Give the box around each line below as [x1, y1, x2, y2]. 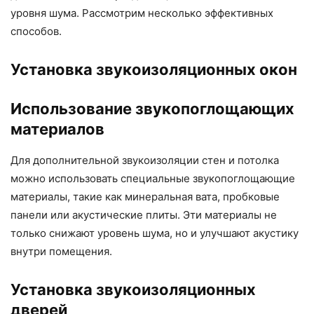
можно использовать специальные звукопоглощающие [11, 172, 295, 186]
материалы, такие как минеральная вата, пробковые [11, 190, 280, 204]
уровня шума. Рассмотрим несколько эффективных [11, 6, 273, 20]
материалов [11, 120, 104, 139]
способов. [11, 25, 62, 39]
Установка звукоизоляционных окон [11, 60, 297, 79]
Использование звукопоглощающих [11, 100, 294, 118]
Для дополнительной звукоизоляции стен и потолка [11, 153, 279, 168]
